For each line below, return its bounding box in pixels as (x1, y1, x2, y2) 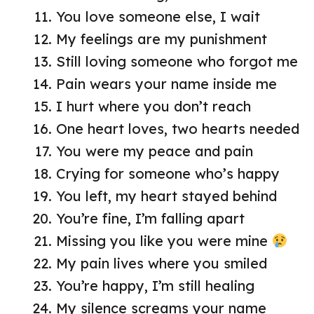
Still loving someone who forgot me (56, 52, 298, 70)
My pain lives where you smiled (56, 254, 267, 272)
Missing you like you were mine (56, 231, 272, 250)
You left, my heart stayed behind (56, 186, 277, 205)
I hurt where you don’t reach (56, 97, 251, 115)
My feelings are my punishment (56, 29, 267, 48)
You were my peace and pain (56, 142, 253, 160)
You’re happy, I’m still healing (56, 276, 254, 294)
